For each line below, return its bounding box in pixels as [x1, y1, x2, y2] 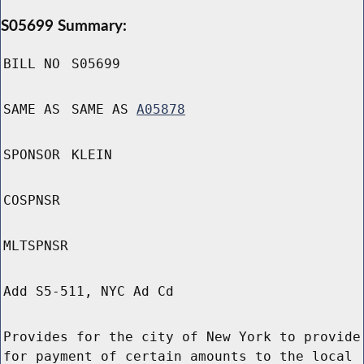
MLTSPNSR [3, 238, 68, 254]
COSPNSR [3, 193, 60, 209]
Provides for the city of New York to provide [3, 329, 361, 345]
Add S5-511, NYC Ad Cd [3, 284, 174, 300]
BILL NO [3, 56, 60, 72]
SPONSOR [3, 147, 60, 163]
